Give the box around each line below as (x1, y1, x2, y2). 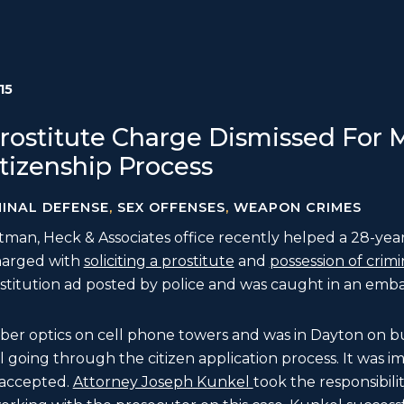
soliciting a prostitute (83, 252, 234, 271)
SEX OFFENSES (116, 199, 225, 216)
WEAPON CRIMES (233, 199, 362, 216)
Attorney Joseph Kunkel (72, 373, 253, 391)
